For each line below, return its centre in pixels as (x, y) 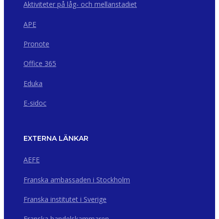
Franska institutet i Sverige (65, 199)
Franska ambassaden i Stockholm (77, 179)
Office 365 (40, 64)
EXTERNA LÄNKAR (56, 139)
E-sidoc (35, 103)
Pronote (36, 44)
